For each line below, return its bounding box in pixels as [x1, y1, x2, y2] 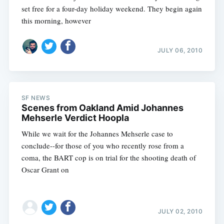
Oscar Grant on [21, 164, 69, 175]
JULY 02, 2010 [157, 207, 203, 215]
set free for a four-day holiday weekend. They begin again [21, 3, 202, 14]
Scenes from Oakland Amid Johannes [21, 102, 183, 113]
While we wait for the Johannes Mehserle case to [21, 128, 173, 139]
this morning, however [21, 15, 91, 26]
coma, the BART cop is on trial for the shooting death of [21, 152, 196, 163]
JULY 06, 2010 [157, 46, 203, 54]
